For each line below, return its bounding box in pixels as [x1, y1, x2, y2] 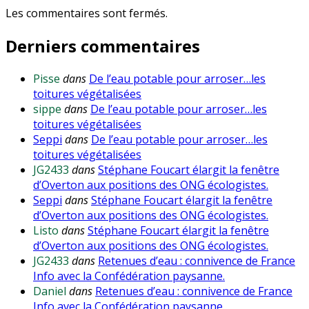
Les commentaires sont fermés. [6, 6, 168, 21]
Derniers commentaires [6, 34, 200, 57]
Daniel [33, 283, 66, 299]
